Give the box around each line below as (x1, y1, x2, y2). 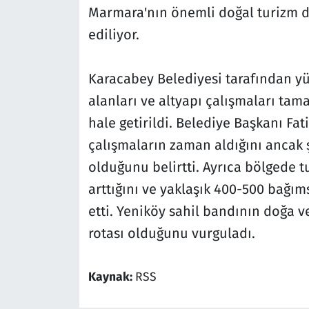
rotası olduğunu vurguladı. (88, 225, 255, 242)
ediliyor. (88, 26, 139, 43)
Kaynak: (88, 270, 135, 285)
